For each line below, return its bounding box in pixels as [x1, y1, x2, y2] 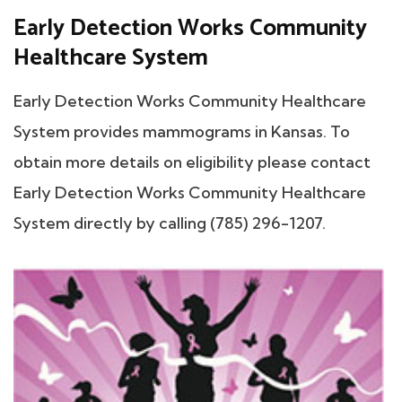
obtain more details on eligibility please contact [13, 152, 371, 173]
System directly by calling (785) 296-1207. [13, 213, 326, 234]
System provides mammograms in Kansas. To [13, 121, 350, 143]
